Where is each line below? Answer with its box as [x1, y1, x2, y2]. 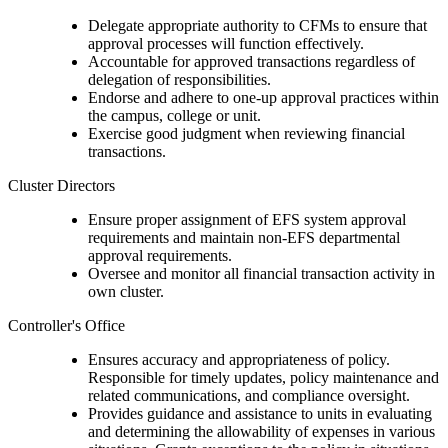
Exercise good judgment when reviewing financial [88, 125, 405, 143]
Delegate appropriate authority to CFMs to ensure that [88, 17, 427, 35]
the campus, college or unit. [88, 107, 261, 125]
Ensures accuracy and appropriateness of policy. [88, 351, 390, 369]
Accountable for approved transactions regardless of [88, 53, 415, 71]
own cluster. [88, 283, 164, 301]
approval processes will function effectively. [88, 35, 364, 53]
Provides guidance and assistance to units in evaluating [88, 405, 432, 423]
